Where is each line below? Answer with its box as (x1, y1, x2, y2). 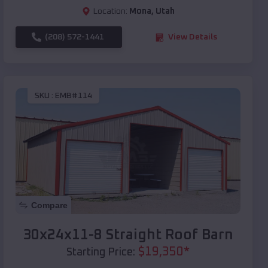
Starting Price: (66, 247, 135, 258)
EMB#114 (55, 91, 92, 100)
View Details (168, 33, 217, 42)
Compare (31, 200, 68, 211)
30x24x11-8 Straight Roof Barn (23, 228, 233, 243)
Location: (93, 7, 127, 16)
